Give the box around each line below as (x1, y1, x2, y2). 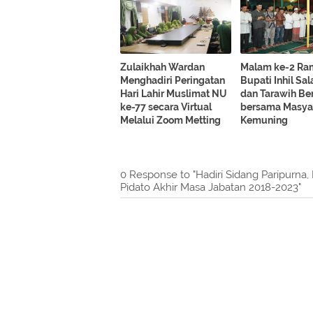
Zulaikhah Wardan (120, 61, 205, 73)
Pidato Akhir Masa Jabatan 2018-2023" (120, 181, 301, 194)
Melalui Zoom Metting (120, 115, 221, 126)
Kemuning (240, 115, 289, 126)
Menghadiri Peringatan (120, 75, 225, 87)
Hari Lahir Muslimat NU (120, 88, 227, 100)
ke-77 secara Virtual (120, 101, 212, 113)
